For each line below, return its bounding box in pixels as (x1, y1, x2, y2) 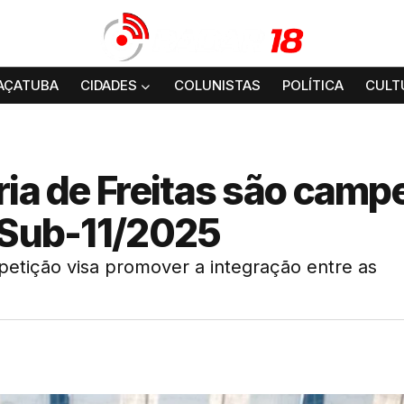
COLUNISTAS (174, 77, 261, 95)
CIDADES (80, 77, 137, 95)
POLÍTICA (282, 77, 344, 95)
